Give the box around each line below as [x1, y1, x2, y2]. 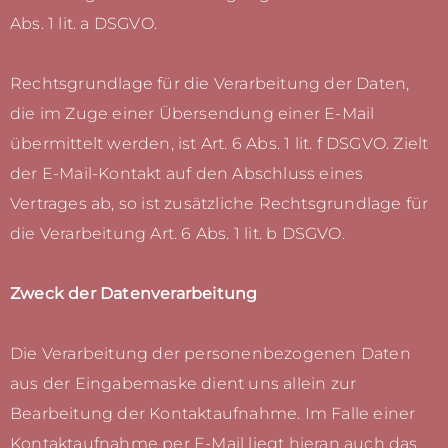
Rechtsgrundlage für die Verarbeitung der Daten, [10, 74, 410, 94]
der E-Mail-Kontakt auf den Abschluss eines [10, 164, 364, 184]
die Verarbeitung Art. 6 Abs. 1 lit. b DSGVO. [10, 224, 345, 244]
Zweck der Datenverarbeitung [10, 284, 258, 304]
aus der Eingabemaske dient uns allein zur [10, 374, 357, 394]
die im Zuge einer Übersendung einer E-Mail [10, 104, 375, 124]
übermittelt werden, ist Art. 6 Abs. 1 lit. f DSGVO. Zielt [10, 134, 429, 154]
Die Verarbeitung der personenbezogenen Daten [10, 344, 411, 364]
